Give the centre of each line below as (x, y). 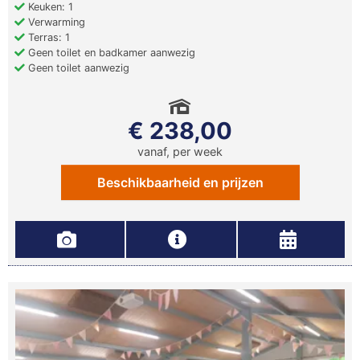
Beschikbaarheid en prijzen (180, 183)
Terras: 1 (47, 38)
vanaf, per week (180, 152)
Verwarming (55, 22)
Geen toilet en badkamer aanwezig (110, 53)
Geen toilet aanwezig (77, 68)
